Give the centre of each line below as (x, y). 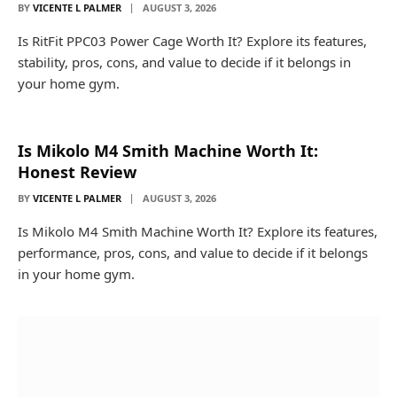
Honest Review (77, 172)
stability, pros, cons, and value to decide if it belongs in (184, 62)
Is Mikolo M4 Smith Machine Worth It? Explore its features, (198, 231)
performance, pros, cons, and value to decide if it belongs (193, 253)
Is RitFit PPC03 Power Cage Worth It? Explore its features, (192, 41)
